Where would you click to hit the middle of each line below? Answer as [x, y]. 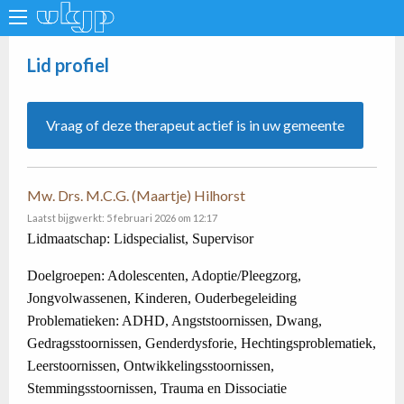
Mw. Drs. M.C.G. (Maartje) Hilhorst [136, 195]
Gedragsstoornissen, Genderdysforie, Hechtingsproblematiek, [202, 343]
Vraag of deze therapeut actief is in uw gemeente [195, 125]
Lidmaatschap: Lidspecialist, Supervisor [140, 239]
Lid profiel [68, 65]
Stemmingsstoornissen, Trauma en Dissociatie [157, 388]
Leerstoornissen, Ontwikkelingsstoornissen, [151, 366]
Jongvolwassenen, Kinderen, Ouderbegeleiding [162, 298]
